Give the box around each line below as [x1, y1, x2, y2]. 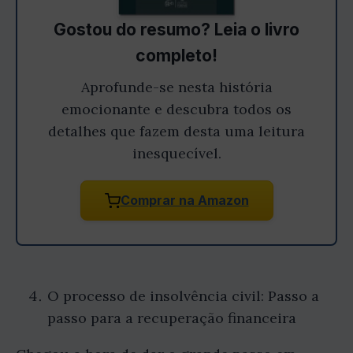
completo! [136, 46, 217, 66]
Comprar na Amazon [120, 192, 249, 209]
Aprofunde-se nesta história [80, 78, 273, 97]
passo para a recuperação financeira [47, 309, 296, 328]
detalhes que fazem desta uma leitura [48, 122, 305, 141]
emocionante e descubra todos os [61, 100, 292, 119]
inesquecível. [132, 144, 221, 163]
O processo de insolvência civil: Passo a [47, 287, 319, 306]
